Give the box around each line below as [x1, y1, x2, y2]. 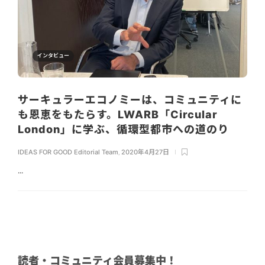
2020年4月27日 [121, 148, 169, 157]
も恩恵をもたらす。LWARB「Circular [18, 108, 218, 121]
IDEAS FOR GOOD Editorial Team [18, 148, 118, 157]
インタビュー [37, 52, 69, 59]
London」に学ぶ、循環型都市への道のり [18, 123, 232, 136]
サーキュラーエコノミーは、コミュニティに [18, 93, 242, 106]
